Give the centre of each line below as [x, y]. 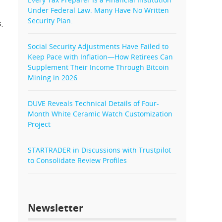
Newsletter [55, 208]
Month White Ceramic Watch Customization [100, 114]
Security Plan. [50, 21]
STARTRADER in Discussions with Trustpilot [99, 150]
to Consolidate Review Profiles [77, 160]
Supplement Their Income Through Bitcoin [98, 67]
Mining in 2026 [53, 78]
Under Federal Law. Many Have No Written [98, 10]
